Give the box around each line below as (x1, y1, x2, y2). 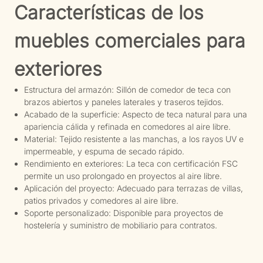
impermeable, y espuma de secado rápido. (23, 146, 184, 156)
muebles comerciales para (14, 29, 245, 52)
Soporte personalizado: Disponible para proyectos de (23, 207, 223, 218)
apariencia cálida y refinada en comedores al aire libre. (23, 121, 231, 131)
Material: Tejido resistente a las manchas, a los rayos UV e (23, 133, 244, 144)
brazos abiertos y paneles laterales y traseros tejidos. (23, 96, 224, 107)
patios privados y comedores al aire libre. (23, 195, 178, 205)
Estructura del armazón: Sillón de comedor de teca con (23, 84, 231, 95)
